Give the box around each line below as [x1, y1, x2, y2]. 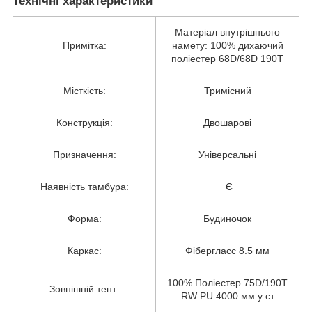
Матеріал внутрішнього [175, 26, 280, 38]
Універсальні [198, 148, 256, 160]
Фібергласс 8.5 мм [185, 244, 270, 256]
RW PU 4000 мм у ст [180, 290, 274, 302]
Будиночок [203, 212, 251, 224]
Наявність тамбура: [40, 180, 129, 192]
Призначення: [52, 148, 116, 160]
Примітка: [62, 39, 107, 51]
